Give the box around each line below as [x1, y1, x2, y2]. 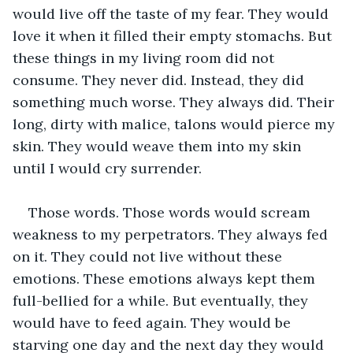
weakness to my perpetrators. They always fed [13, 225, 332, 243]
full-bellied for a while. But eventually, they [13, 291, 312, 310]
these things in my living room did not [13, 48, 278, 67]
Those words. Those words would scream [28, 203, 314, 221]
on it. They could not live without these [13, 247, 286, 266]
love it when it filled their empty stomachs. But [13, 26, 336, 45]
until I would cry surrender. [13, 158, 206, 177]
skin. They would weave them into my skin [13, 136, 305, 155]
